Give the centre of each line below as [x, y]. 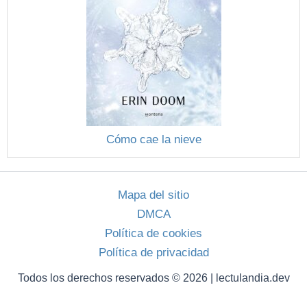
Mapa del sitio [153, 195]
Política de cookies [153, 233]
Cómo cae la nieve [153, 139]
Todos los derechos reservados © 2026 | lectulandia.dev [153, 278]
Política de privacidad [153, 253]
